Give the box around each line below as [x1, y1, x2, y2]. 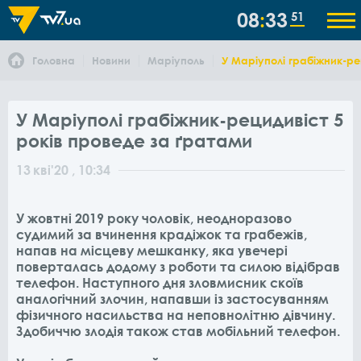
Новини [92, 53, 131, 67]
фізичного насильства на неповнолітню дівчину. [16, 307, 335, 323]
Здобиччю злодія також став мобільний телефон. [16, 323, 340, 339]
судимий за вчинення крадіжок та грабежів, [16, 226, 307, 243]
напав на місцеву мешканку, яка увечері [16, 243, 288, 259]
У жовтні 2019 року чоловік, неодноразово [16, 210, 292, 226]
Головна [32, 53, 75, 67]
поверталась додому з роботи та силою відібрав [16, 259, 340, 275]
